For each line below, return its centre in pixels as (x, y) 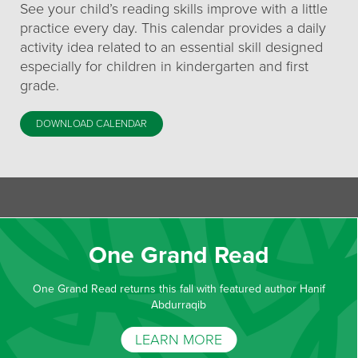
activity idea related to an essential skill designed (171, 47)
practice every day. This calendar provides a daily (173, 28)
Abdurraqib (179, 305)
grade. (40, 86)
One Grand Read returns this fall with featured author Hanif (179, 289)
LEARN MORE (179, 340)
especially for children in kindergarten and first (164, 66)
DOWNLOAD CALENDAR (91, 124)
